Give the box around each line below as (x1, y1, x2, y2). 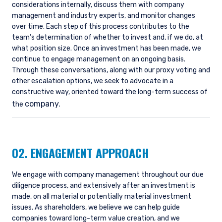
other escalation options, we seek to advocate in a (12, 77, 173, 86)
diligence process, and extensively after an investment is (12, 181, 195, 190)
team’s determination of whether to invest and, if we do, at (12, 33, 203, 42)
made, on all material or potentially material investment (12, 192, 191, 201)
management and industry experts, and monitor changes (12, 11, 195, 20)
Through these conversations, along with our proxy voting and (12, 66, 210, 75)
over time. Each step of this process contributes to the (12, 22, 189, 31)
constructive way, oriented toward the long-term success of (12, 88, 208, 97)
